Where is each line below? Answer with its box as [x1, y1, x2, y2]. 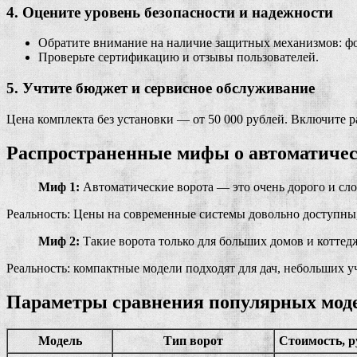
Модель [37, 334, 82, 348]
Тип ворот [163, 334, 223, 348]
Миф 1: [38, 179, 80, 194]
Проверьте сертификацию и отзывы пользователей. [38, 50, 319, 65]
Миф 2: [38, 233, 80, 248]
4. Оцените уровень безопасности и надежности [6, 3, 333, 21]
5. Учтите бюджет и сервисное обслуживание [6, 80, 315, 97]
